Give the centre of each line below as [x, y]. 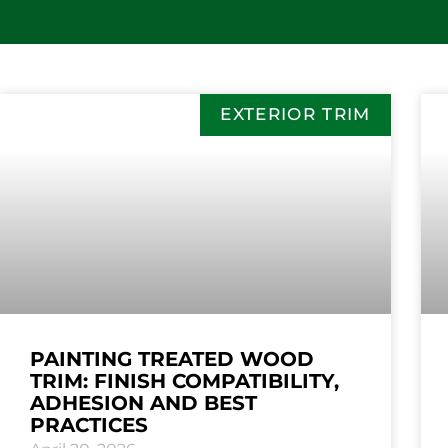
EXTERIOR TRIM [295, 114]
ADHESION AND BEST [143, 403]
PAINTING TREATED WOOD [172, 359]
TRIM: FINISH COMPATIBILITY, [184, 381]
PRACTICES [89, 425]
